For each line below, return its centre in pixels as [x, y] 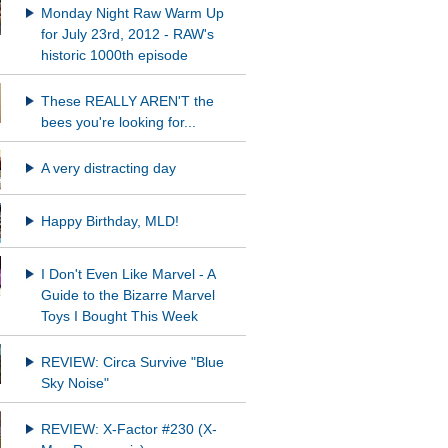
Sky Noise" [74, 384]
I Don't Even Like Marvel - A [128, 275]
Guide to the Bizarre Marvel [127, 296]
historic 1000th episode [114, 56]
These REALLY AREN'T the [127, 102]
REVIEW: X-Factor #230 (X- [128, 430]
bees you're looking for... [118, 123]
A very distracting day [108, 169]
